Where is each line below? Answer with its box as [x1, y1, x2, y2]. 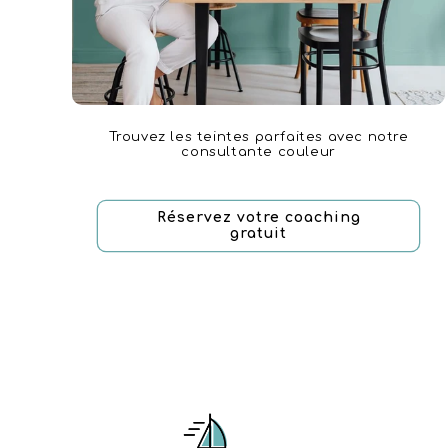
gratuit [230, 225, 288, 241]
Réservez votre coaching [156, 209, 361, 225]
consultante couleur [181, 144, 336, 159]
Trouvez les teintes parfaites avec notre [108, 129, 409, 144]
